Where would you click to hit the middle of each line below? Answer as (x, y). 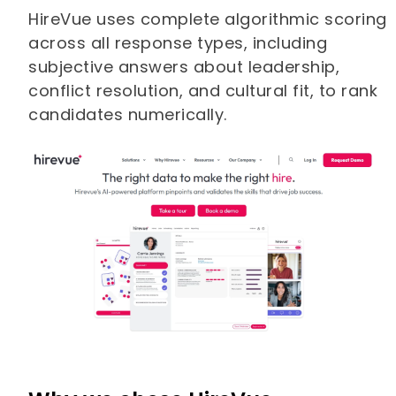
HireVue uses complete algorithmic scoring (208, 19)
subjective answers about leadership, (184, 66)
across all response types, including (178, 42)
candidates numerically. (128, 114)
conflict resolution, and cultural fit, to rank (203, 90)
